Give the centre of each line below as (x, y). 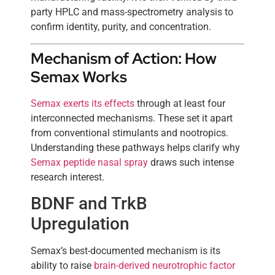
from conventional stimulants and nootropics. (130, 133)
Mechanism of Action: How (124, 58)
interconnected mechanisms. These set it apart (132, 118)
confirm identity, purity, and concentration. (121, 27)
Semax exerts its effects (83, 103)
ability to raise (62, 266)
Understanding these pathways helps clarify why (135, 147)
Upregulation (80, 224)
